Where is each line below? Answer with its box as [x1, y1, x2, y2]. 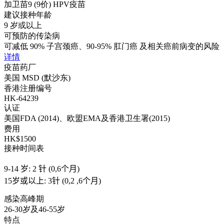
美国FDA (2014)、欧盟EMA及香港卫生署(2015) [4, 113, 170, 122]
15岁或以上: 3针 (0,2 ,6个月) [4, 176, 101, 185]
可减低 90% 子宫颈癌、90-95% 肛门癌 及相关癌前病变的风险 [4, 41, 219, 50]
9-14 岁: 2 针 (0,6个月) [4, 164, 79, 173]
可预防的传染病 [4, 31, 60, 40]
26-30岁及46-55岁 [4, 204, 65, 213]
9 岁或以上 [4, 20, 42, 29]
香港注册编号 [4, 83, 52, 92]
